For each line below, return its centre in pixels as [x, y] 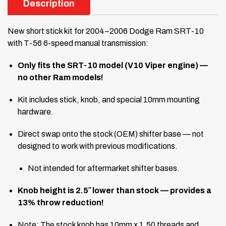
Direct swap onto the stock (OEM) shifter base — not [111, 134]
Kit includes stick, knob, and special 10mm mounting [109, 99]
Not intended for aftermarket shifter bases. [104, 168]
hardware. [36, 111]
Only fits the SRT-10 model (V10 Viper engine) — [113, 65]
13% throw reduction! [61, 202]
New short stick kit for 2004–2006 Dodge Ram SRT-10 [106, 31]
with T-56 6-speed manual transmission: [78, 43]
